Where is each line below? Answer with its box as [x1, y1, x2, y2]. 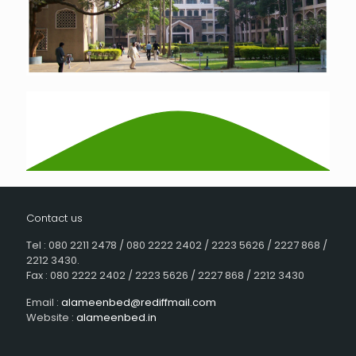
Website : [26, 310, 76, 326]
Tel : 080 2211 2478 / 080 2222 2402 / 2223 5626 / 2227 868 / [26, 238, 327, 253]
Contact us [26, 211, 83, 226]
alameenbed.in [76, 310, 157, 326]
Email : [26, 295, 61, 311]
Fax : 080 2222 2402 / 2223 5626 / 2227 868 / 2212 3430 [26, 268, 304, 284]
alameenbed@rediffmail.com [61, 295, 216, 311]
